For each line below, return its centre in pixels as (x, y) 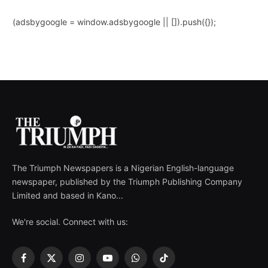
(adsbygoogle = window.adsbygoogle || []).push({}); (114, 22)
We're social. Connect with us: (70, 221)
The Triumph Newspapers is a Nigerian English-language (123, 167)
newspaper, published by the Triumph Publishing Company (127, 181)
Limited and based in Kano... (68, 195)
